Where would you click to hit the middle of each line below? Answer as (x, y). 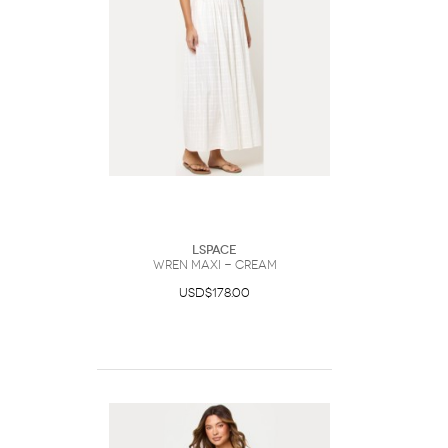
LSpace (214, 250)
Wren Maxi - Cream (214, 265)
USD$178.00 (214, 293)
